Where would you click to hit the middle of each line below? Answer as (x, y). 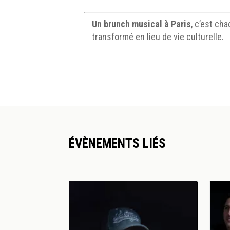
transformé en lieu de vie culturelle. (158, 37)
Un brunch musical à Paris (142, 24)
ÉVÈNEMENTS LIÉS (118, 144)
